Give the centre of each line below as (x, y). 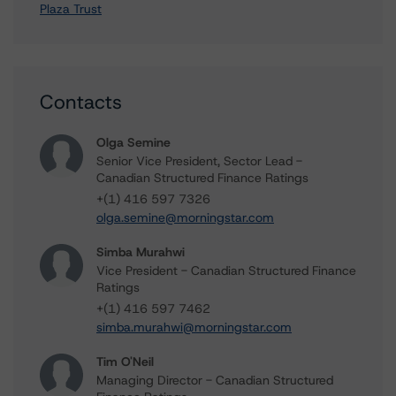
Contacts (81, 102)
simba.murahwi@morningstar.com (194, 327)
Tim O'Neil (125, 362)
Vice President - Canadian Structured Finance (226, 270)
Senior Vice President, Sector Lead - (199, 161)
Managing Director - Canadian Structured (215, 380)
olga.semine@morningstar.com (185, 217)
